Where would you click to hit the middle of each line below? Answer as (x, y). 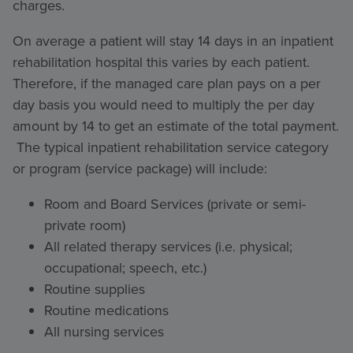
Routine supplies (95, 289)
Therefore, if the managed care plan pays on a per (167, 84)
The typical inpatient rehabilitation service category (171, 147)
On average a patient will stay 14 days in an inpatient (173, 41)
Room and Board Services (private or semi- (175, 204)
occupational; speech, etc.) (125, 268)
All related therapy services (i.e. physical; (168, 247)
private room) (85, 225)
